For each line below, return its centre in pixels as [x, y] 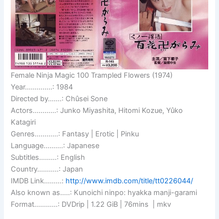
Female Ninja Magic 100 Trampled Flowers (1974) [92, 76]
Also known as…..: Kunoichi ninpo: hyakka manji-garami [104, 193]
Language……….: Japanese [55, 146]
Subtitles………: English [48, 158]
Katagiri [23, 122]
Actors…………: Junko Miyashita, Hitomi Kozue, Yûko [97, 111]
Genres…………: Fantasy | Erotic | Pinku [75, 134]
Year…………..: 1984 [42, 87]
